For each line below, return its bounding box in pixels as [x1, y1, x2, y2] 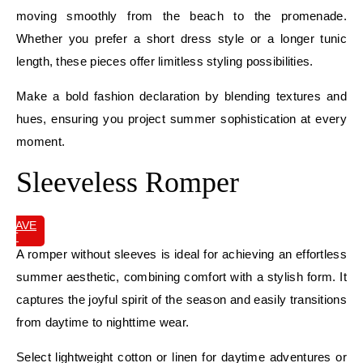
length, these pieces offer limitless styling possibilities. [16, 53, 314, 68]
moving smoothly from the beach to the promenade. [16, 8, 347, 23]
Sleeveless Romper [16, 165, 239, 199]
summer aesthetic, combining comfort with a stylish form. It [16, 269, 347, 284]
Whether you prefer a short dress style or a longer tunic [16, 31, 347, 45]
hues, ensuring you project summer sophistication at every [16, 111, 347, 126]
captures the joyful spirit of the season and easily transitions [16, 292, 347, 306]
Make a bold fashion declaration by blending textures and [16, 88, 347, 103]
